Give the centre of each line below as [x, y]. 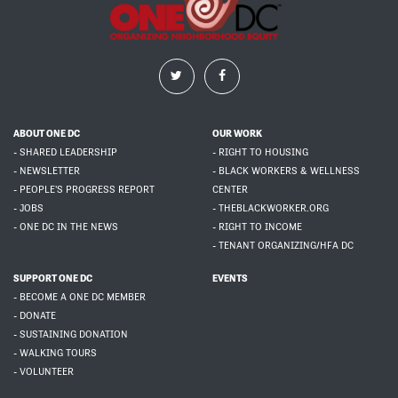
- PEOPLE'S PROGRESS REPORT [84, 190]
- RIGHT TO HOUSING [260, 153]
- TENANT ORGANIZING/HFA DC [283, 246]
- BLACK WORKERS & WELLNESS [286, 171]
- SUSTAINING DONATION [71, 335]
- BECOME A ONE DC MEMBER [80, 298]
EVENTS [230, 279]
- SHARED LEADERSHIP [65, 153]
